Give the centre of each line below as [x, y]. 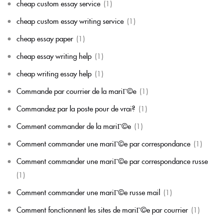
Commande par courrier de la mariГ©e [76, 91]
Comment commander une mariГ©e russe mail [88, 192]
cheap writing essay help [54, 73]
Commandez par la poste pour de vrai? [76, 108]
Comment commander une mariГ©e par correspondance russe [112, 161]
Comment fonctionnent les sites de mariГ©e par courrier [102, 209]
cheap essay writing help [54, 55]
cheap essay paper [45, 38]
